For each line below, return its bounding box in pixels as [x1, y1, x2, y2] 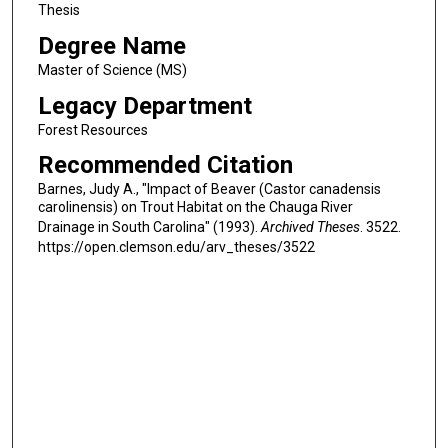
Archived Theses [260, 219, 360, 236]
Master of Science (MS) [37, 61, 187, 78]
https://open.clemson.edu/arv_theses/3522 [37, 239, 315, 256]
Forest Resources [37, 121, 148, 138]
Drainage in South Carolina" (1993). [37, 219, 261, 236]
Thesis [37, 2, 80, 19]
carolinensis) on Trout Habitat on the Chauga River [37, 199, 353, 216]
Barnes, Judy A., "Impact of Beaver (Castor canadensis [37, 181, 381, 198]
